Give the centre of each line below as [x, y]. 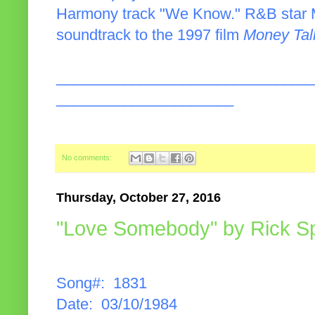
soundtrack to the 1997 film [150, 35]
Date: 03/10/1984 [117, 305]
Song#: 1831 [102, 284]
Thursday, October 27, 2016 [139, 198]
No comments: [88, 157]
